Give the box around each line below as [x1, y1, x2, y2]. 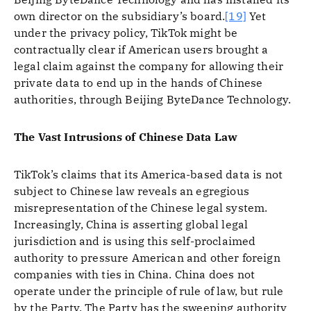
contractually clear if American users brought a [14, 42, 269, 56]
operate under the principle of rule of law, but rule [14, 284, 284, 298]
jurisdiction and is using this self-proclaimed [14, 234, 256, 248]
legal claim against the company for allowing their [14, 59, 284, 73]
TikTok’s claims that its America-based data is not [14, 167, 283, 181]
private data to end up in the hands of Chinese [14, 76, 263, 90]
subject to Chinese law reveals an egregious [14, 184, 249, 198]
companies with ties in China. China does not [14, 267, 255, 281]
